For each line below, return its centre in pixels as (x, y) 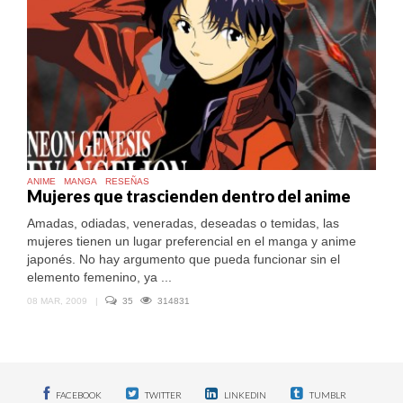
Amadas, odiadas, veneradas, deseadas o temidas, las (183, 223)
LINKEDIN (245, 394)
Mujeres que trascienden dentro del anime (189, 196)
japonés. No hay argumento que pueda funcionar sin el (184, 259)
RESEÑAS (127, 181)
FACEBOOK (78, 394)
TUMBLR (327, 394)
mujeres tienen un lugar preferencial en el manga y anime (192, 241)
